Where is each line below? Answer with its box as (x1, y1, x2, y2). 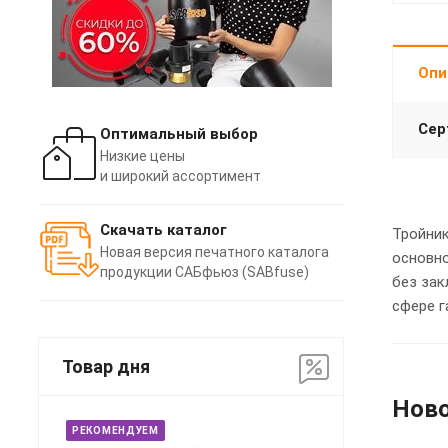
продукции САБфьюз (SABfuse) (100, 263, 309, 280)
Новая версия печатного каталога (100, 243, 329, 260)
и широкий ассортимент (100, 167, 261, 184)
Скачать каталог (100, 220, 227, 239)
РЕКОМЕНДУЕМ (72, 424, 159, 436)
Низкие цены (100, 147, 185, 164)
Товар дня (62, 355, 150, 377)
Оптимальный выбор (100, 124, 258, 143)
